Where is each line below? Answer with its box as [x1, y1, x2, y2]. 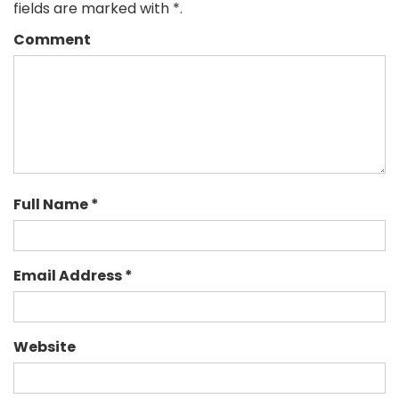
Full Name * [13, 193, 99, 215]
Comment [13, 28, 91, 50]
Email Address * [13, 265, 133, 286]
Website [13, 336, 76, 357]
